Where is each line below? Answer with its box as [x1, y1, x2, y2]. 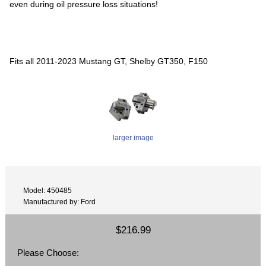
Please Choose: [17, 247, 80, 258]
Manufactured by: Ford [23, 198, 96, 206]
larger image [112, 133, 154, 141]
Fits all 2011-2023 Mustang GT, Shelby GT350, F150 [9, 56, 208, 66]
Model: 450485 [23, 186, 72, 195]
